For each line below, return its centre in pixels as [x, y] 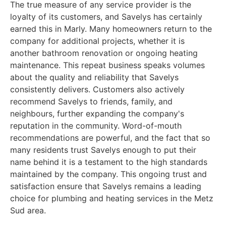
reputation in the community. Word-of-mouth [96, 125]
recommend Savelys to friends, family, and [91, 101]
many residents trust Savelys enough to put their [103, 150]
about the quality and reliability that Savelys [94, 77]
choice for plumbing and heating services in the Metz [112, 198]
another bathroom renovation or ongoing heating [104, 53]
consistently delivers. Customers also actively [97, 89]
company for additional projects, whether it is [97, 41]
